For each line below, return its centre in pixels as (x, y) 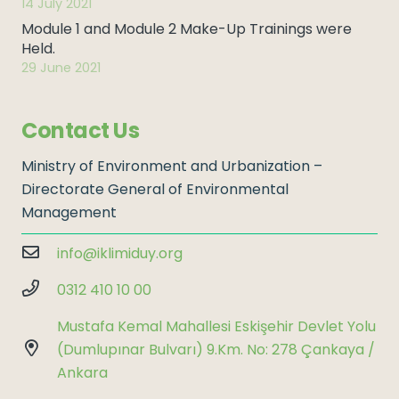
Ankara (82, 372)
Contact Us (81, 130)
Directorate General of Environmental (155, 189)
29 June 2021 (61, 68)
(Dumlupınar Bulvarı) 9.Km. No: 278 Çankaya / (216, 349)
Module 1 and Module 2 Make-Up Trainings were (187, 29)
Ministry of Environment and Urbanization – (172, 166)
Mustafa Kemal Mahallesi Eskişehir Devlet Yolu (216, 326)
